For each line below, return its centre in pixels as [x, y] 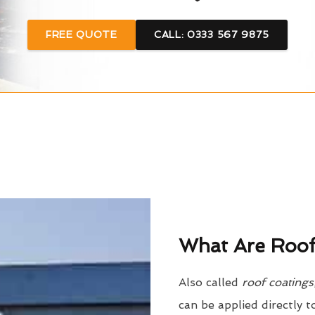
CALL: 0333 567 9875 [212, 34]
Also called [210, 282]
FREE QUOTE [81, 34]
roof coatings [277, 282]
